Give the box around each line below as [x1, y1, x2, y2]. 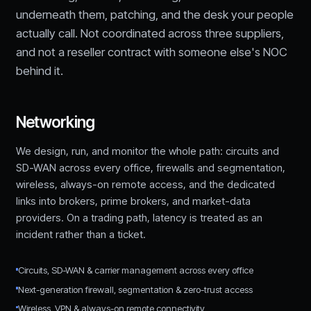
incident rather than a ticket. [15, 228, 146, 242]
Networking [15, 112, 95, 132]
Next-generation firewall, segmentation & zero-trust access [18, 283, 253, 295]
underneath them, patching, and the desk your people [15, 8, 294, 22]
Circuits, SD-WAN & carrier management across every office [18, 264, 254, 276]
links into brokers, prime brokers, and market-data [15, 194, 251, 208]
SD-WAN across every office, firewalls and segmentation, [15, 161, 285, 175]
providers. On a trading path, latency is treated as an [15, 211, 262, 225]
